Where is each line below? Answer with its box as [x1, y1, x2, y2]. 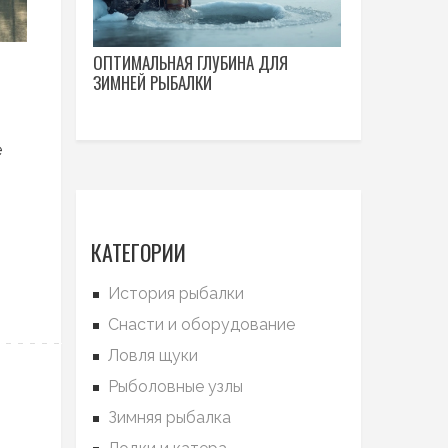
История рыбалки [108, 284, 244, 303]
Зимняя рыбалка [108, 408, 231, 427]
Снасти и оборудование [108, 315, 295, 334]
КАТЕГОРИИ [91, 236, 186, 268]
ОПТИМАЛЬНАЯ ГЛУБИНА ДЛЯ [93, 50, 288, 75]
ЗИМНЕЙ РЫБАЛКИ [93, 70, 212, 95]
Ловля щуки [108, 346, 198, 365]
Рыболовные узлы [108, 377, 243, 396]
